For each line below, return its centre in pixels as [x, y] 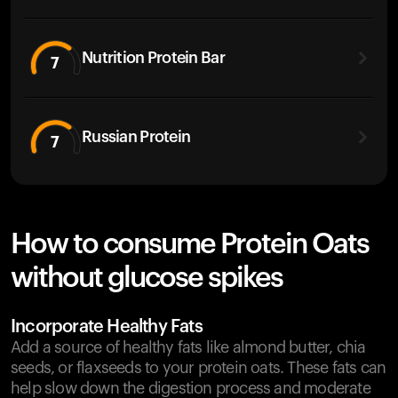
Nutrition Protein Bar [153, 57]
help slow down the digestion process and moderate [191, 388]
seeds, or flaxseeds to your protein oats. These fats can [199, 368]
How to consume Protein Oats [190, 244]
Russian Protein [136, 136]
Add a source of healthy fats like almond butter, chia [188, 347]
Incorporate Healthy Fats [107, 327]
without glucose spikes [147, 278]
